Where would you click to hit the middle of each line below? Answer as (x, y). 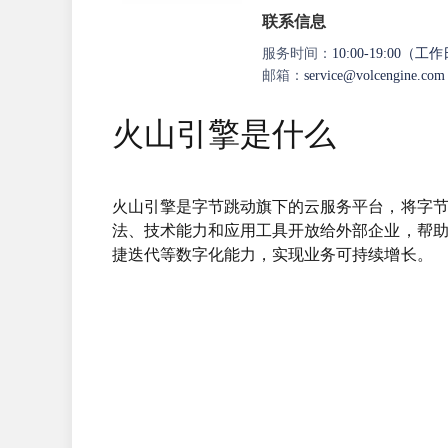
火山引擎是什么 (224, 134)
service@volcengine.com (374, 76)
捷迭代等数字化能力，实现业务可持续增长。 (272, 254)
